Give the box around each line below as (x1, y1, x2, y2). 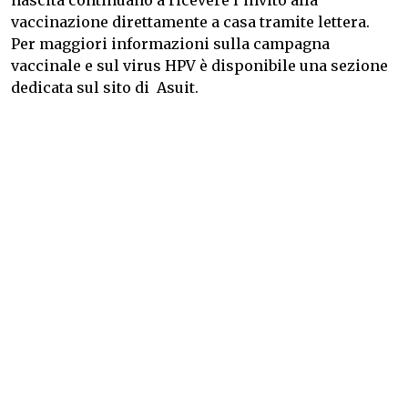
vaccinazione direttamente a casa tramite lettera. (11, 13, 370, 32)
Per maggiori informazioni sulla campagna (11, 35, 330, 54)
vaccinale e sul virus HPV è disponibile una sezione (11, 56, 388, 76)
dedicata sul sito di (11, 78, 157, 97)
